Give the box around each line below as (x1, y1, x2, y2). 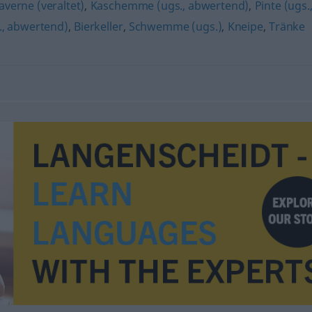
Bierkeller (74, 19, 123, 34)
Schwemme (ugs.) (128, 19, 222, 34)
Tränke (269, 19, 306, 34)
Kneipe (227, 19, 263, 34)
